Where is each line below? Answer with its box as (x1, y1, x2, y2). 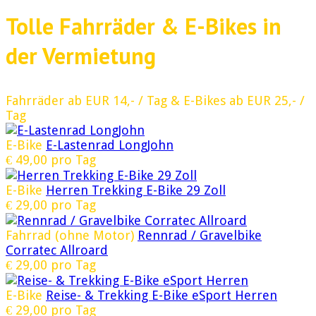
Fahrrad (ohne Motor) (6, 228, 134, 243)
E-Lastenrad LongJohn (46, 138, 174, 153)
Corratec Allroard (6, 243, 108, 258)
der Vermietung (6, 41, 156, 71)
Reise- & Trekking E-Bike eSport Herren (46, 288, 277, 303)
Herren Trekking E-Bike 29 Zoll (46, 183, 226, 198)
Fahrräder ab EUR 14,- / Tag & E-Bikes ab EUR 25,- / (6, 93, 305, 109)
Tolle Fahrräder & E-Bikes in (6, 11, 281, 42)
